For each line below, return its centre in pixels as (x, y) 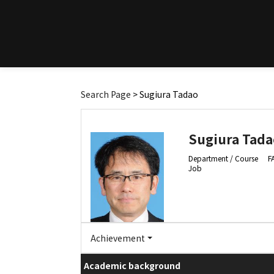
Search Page (106, 94)
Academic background (132, 265)
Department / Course (223, 158)
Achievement (118, 238)
